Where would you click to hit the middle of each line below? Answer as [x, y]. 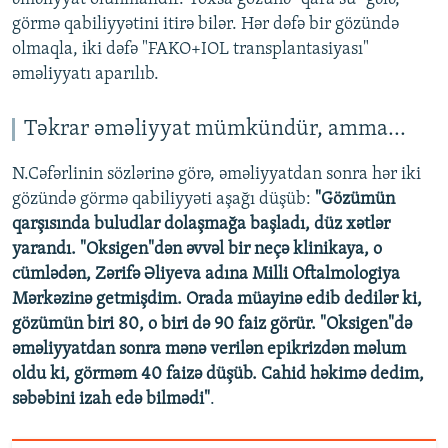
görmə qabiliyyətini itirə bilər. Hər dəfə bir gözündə [205, 25]
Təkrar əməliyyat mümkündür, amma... [215, 130]
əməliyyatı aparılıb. [85, 75]
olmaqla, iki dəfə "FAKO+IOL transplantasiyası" [190, 50]
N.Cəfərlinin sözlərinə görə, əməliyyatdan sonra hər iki [216, 175]
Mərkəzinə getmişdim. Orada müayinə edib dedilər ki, [217, 300]
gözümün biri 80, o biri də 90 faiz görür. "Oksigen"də [212, 325]
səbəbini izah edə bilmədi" [111, 400]
